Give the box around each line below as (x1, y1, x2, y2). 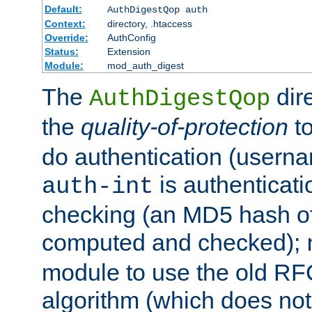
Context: (44, 17, 86, 29)
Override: (44, 31, 88, 43)
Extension (107, 45, 150, 57)
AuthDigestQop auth (107, 3, 208, 15)
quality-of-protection (81, 113, 288, 140)
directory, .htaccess (107, 17, 192, 29)
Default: (44, 3, 82, 15)
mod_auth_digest (107, 59, 184, 71)
